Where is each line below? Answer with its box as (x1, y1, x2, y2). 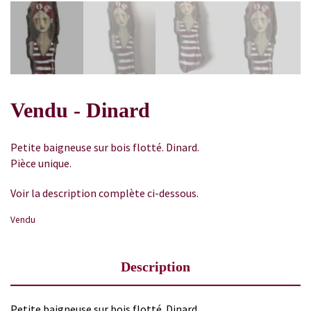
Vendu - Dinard (10, 99, 150, 122)
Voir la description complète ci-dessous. (10, 185, 199, 200)
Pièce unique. (10, 155, 72, 170)
